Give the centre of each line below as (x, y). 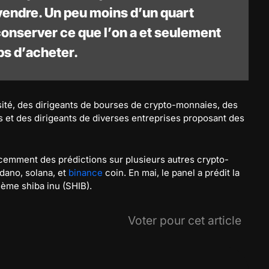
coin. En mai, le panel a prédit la (171, 172)
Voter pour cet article (185, 220)
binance (86, 172)
